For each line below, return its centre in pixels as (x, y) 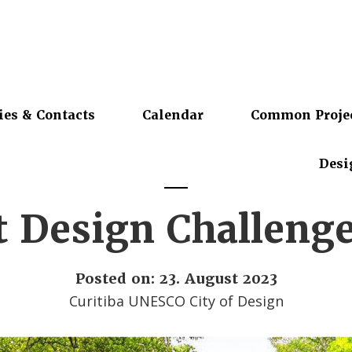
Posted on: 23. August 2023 (176, 278)
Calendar (172, 115)
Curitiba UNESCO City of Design (176, 301)
